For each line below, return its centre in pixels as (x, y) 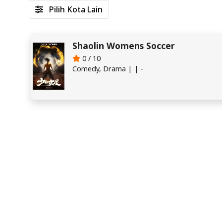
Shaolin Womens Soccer (124, 46)
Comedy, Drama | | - (108, 69)
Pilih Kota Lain (75, 9)
